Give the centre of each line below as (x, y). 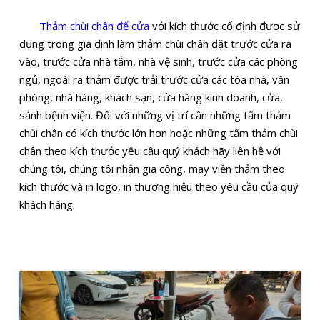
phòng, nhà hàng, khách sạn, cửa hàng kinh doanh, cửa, (151, 97)
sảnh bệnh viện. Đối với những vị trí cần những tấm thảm (155, 115)
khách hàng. (47, 204)
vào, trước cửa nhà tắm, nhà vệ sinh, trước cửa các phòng (159, 61)
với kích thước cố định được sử (226, 25)
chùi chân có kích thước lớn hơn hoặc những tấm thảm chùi (159, 132)
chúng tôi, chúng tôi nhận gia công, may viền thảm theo (152, 168)
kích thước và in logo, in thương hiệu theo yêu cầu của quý (159, 186)
